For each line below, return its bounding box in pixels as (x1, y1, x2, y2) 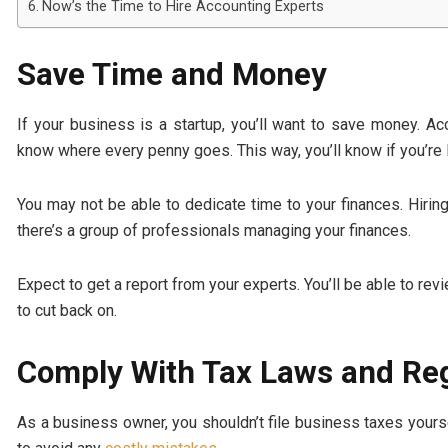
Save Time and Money (17, 56, 327, 94)
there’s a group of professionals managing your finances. (17, 220, 411, 240)
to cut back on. (17, 300, 117, 320)
